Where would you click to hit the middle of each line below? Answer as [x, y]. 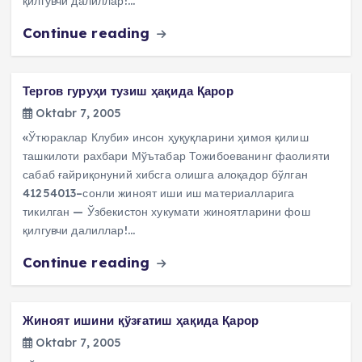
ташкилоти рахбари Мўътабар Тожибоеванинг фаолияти [177, 156]
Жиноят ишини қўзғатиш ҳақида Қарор [141, 321]
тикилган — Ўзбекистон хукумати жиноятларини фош [166, 212]
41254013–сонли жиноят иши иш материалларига [159, 194]
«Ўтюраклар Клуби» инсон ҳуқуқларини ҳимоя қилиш [166, 138]
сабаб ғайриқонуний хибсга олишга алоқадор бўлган [165, 175]
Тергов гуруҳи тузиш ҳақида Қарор [128, 90]
